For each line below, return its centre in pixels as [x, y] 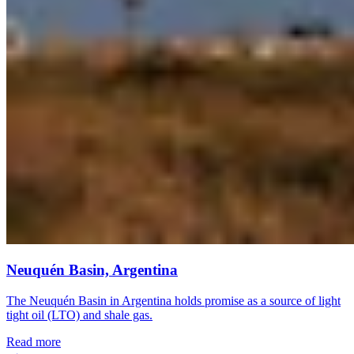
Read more [34, 342]
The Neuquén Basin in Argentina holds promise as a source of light [173, 301]
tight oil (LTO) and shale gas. [79, 315]
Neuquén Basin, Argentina [92, 270]
